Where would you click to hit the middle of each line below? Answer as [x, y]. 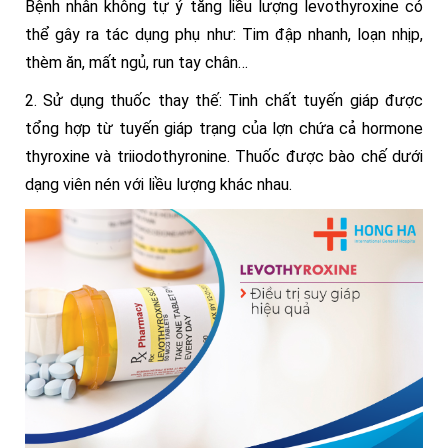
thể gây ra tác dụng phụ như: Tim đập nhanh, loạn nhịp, [224, 34]
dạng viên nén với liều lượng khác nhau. [158, 184]
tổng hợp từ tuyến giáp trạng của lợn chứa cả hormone [224, 128]
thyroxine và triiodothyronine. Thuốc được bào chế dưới [224, 156]
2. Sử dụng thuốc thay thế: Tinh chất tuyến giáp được [224, 100]
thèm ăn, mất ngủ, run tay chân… [136, 62]
